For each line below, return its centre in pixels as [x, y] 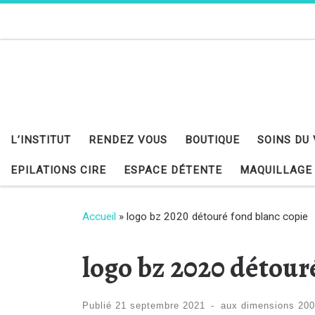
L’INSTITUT [41, 140]
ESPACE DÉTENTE [173, 171]
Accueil [99, 216]
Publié [99, 306]
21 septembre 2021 [160, 306]
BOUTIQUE [212, 140]
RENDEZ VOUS [128, 140]
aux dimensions [257, 306]
